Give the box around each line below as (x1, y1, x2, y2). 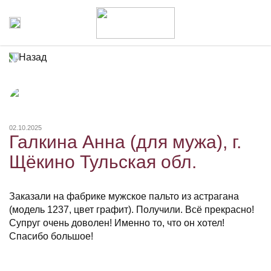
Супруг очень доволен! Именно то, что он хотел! (9, 218, 224, 228)
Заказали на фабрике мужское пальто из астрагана (9, 191, 239, 201)
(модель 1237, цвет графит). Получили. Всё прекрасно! (9, 204, 254, 215)
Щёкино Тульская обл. (9, 152, 197, 172)
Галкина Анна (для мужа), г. (9, 132, 241, 152)
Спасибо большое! (9, 231, 93, 241)
